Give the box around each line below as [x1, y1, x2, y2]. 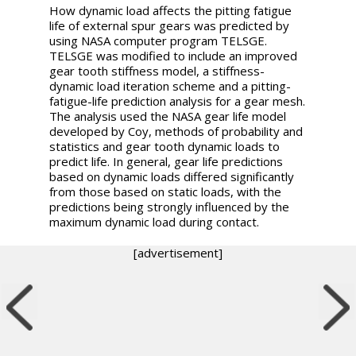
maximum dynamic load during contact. [49, 213, 260, 230]
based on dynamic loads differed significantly [49, 168, 295, 184]
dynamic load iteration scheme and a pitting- [49, 77, 292, 94]
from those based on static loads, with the [49, 183, 282, 199]
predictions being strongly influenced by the [49, 198, 290, 215]
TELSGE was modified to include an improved [49, 47, 298, 64]
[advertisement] [133, 244, 222, 261]
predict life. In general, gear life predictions [49, 153, 284, 169]
